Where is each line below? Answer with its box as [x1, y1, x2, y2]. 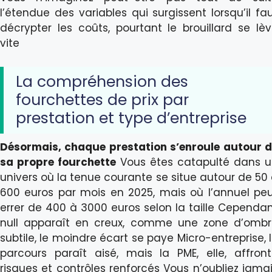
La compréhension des [16, 70, 188, 92]
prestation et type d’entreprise [16, 107, 246, 129]
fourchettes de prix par [16, 89, 189, 110]
